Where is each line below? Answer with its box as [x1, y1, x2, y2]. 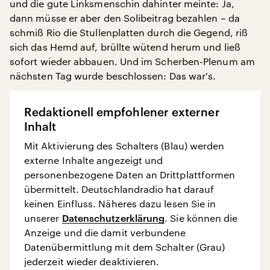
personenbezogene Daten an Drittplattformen [24, 168, 236, 180]
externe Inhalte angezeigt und [24, 154, 163, 166]
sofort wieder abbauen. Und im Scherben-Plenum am [10, 55, 255, 67]
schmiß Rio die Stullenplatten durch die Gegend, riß [10, 26, 248, 38]
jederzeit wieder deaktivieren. [24, 255, 160, 267]
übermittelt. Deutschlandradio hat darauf [24, 183, 215, 195]
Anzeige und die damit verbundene [24, 226, 186, 238]
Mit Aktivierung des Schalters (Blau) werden [24, 139, 225, 151]
